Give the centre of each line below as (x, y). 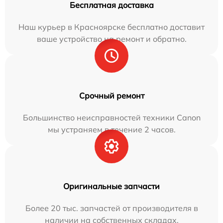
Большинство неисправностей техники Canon (111, 117)
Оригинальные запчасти (111, 186)
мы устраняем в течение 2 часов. (111, 129)
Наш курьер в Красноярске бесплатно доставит (111, 27)
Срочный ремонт (111, 95)
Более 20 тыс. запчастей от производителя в (111, 208)
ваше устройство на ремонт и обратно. (111, 39)
